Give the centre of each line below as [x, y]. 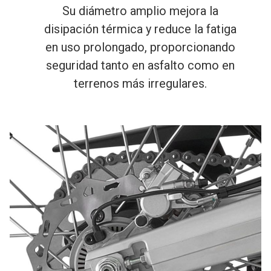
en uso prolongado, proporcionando [140, 47]
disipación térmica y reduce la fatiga [140, 29]
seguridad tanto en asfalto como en [140, 66]
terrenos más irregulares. [140, 84]
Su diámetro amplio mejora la [140, 11]
